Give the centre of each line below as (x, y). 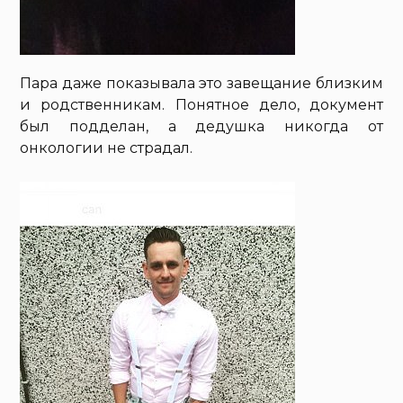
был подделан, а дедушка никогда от (201, 126)
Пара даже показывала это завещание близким (201, 83)
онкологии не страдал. (107, 148)
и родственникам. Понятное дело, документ (201, 104)
